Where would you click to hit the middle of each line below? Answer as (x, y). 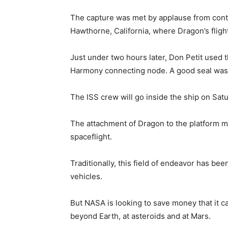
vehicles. (86, 176)
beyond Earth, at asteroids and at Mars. (140, 216)
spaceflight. (91, 137)
